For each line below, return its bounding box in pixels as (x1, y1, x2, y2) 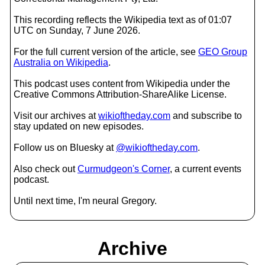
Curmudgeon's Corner (77, 164, 170, 174)
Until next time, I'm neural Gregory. (14, 196, 157, 206)
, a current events (170, 164, 241, 174)
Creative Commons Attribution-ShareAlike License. (14, 89, 227, 99)
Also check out (14, 164, 77, 174)
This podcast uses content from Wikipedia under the (14, 79, 230, 89)
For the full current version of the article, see (14, 47, 198, 57)
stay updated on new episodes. (14, 121, 144, 131)
